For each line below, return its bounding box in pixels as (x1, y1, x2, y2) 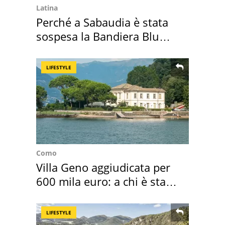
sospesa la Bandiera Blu (36, 29, 159, 44)
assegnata (36, 188, 88, 203)
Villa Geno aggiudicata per (36, 160, 170, 175)
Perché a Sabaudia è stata (36, 15, 168, 30)
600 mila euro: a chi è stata (36, 174, 176, 189)
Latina (36, 3, 58, 13)
